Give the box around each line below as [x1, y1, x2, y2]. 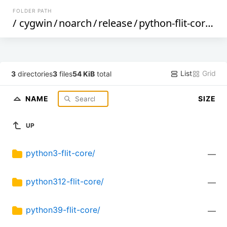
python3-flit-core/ [26, 148, 95, 159]
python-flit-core [139, 16, 206, 30]
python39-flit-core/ [26, 205, 100, 215]
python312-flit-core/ [26, 176, 104, 187]
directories [16, 69, 53, 78]
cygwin [19, 16, 53, 30]
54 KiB [72, 69, 95, 78]
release [98, 16, 133, 30]
